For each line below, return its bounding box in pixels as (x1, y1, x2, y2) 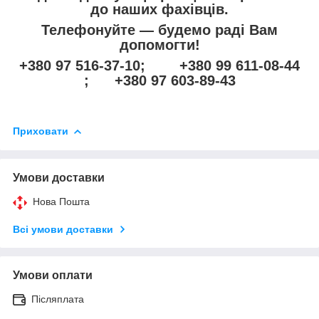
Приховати (13, 125, 68, 137)
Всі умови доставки (13, 223, 113, 235)
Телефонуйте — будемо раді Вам (41, 21, 278, 38)
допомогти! (119, 36, 200, 53)
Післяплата (31, 293, 84, 305)
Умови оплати (13, 268, 93, 281)
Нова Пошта (33, 195, 90, 207)
